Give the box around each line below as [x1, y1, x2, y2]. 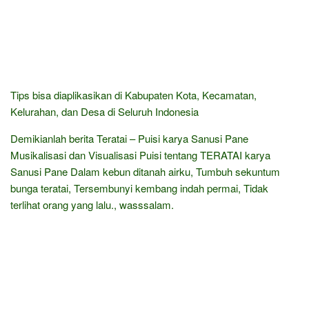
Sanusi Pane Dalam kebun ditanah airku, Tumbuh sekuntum [10, 164, 280, 179]
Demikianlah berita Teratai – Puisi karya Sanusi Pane [10, 131, 248, 146]
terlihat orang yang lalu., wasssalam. [10, 197, 174, 212]
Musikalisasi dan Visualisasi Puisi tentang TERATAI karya [10, 148, 270, 163]
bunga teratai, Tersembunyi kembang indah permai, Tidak [10, 181, 268, 196]
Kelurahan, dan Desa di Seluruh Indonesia [10, 104, 199, 119]
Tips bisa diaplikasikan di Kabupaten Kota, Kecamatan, [10, 88, 257, 103]
